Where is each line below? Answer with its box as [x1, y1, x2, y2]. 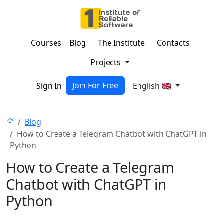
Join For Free [72, 80, 118, 91]
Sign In [36, 81, 62, 91]
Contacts [156, 37, 190, 48]
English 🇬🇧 [132, 81, 173, 91]
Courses [30, 37, 61, 48]
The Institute [97, 37, 145, 48]
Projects [90, 57, 123, 68]
